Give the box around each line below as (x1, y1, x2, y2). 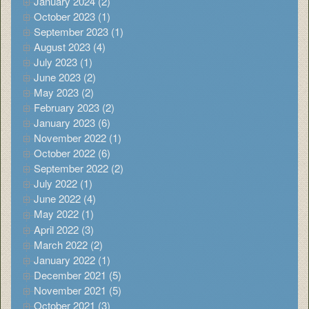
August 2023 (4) (34, 39, 106, 54)
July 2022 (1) (34, 176, 92, 191)
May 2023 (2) (34, 84, 94, 99)
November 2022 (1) (34, 130, 121, 146)
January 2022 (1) (34, 252, 110, 267)
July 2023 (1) (34, 54, 92, 69)
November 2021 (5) (34, 282, 121, 297)
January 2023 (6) (34, 115, 110, 130)
